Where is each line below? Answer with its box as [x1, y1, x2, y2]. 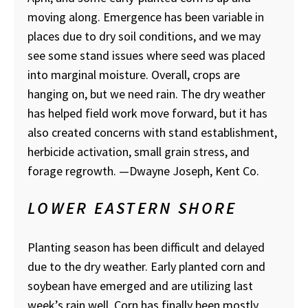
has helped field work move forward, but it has [27, 104, 267, 121]
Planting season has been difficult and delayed [27, 239, 265, 255]
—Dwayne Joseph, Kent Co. [119, 162, 259, 179]
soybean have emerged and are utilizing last [27, 277, 253, 294]
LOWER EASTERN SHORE [27, 197, 237, 219]
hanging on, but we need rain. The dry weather [27, 85, 265, 102]
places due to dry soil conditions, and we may [27, 27, 261, 44]
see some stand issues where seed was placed [27, 47, 265, 63]
